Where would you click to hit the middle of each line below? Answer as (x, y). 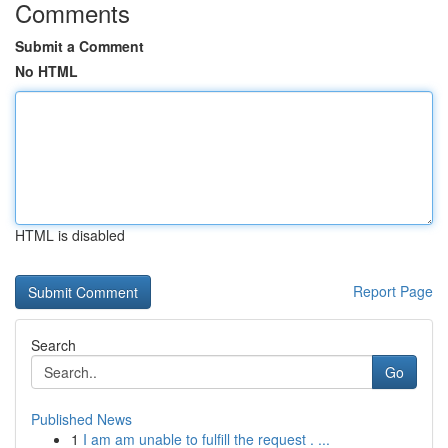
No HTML (46, 71)
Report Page (393, 291)
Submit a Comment (79, 46)
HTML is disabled (70, 235)
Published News (81, 419)
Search (53, 345)
